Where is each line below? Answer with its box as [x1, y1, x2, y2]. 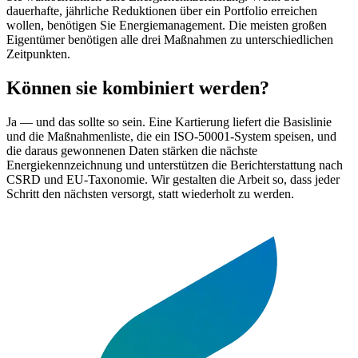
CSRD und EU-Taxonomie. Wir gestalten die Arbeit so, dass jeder [6, 172, 340, 186]
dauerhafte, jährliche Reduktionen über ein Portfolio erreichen [6, 4, 317, 18]
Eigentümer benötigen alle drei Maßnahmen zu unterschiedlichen [6, 33, 333, 47]
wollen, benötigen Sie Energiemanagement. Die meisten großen [6, 18, 327, 33]
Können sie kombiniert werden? [6, 78, 269, 99]
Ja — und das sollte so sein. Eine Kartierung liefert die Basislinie [6, 114, 332, 129]
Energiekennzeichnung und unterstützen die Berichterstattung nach [6, 157, 343, 172]
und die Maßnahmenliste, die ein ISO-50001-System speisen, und [6, 129, 336, 143]
